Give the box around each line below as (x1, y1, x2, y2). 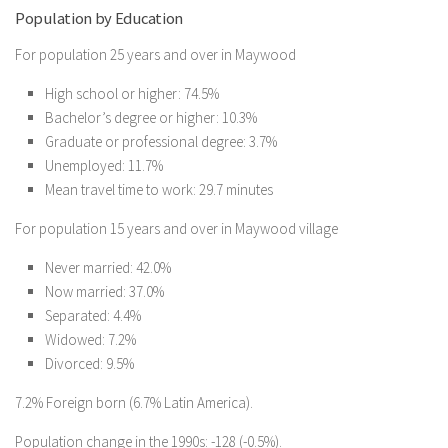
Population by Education (15, 8, 184, 29)
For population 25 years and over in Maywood (15, 45, 296, 64)
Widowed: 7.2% (45, 330, 136, 349)
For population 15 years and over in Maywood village (15, 219, 338, 238)
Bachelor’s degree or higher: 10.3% (45, 108, 257, 127)
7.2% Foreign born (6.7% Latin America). (15, 393, 253, 412)
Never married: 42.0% (45, 258, 171, 277)
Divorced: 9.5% (45, 354, 134, 373)
